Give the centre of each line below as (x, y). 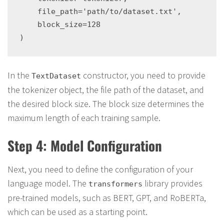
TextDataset (56, 76)
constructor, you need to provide (143, 75)
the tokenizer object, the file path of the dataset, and (106, 90)
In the (19, 75)
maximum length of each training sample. (84, 118)
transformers (115, 184)
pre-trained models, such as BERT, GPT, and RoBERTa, (107, 198)
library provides (172, 183)
